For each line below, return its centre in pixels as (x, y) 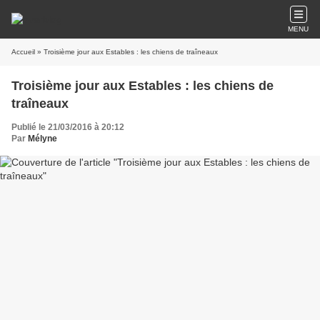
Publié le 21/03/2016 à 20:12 (68, 127)
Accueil (23, 52)
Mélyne (42, 139)
